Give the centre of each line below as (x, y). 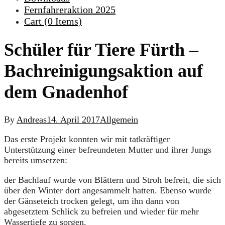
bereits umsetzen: (36, 160)
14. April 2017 (73, 120)
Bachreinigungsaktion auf (103, 71)
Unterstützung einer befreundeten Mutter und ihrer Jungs (108, 150)
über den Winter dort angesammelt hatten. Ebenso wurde (108, 191)
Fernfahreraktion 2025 (70, 10)
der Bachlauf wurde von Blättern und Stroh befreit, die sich (113, 180)
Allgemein (119, 120)
